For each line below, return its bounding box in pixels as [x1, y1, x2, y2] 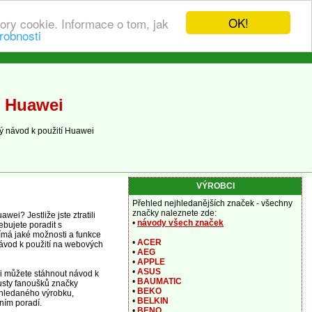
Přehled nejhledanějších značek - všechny [132, 198, 292, 208]
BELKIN [137, 296, 169, 306]
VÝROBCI [196, 181, 235, 191]
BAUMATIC [137, 276, 182, 286]
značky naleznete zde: [132, 208, 217, 218]
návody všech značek [137, 218, 224, 228]
